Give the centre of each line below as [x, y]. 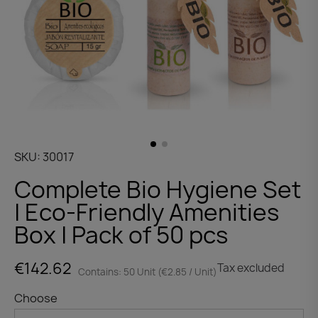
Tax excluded [251, 268]
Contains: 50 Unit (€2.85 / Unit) [148, 272]
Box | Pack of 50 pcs [121, 235]
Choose [36, 298]
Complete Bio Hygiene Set [158, 189]
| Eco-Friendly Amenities [147, 212]
